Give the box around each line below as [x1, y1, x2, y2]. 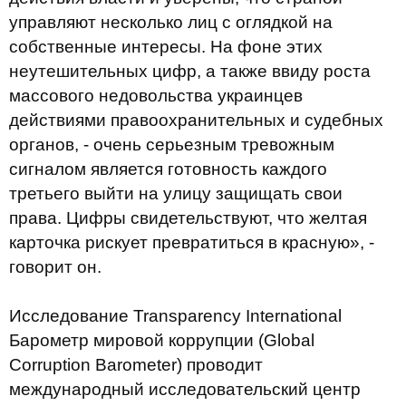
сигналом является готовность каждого [9, 159, 327, 179]
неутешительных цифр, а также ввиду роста [9, 62, 371, 81]
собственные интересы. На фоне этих [9, 37, 323, 56]
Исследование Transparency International [9, 306, 342, 325]
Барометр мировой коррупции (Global [9, 331, 314, 350]
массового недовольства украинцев [9, 86, 303, 105]
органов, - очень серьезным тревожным [9, 135, 334, 154]
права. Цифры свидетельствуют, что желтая [9, 208, 367, 227]
